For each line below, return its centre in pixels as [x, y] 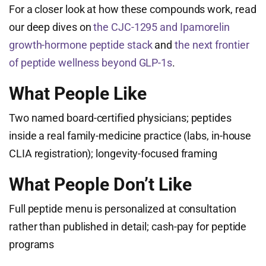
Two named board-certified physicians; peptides [120, 118]
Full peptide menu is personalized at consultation [123, 209]
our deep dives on [51, 27]
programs [32, 244]
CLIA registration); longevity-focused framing [113, 153]
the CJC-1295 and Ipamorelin [161, 27]
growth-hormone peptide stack [81, 45]
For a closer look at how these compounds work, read [133, 9]
